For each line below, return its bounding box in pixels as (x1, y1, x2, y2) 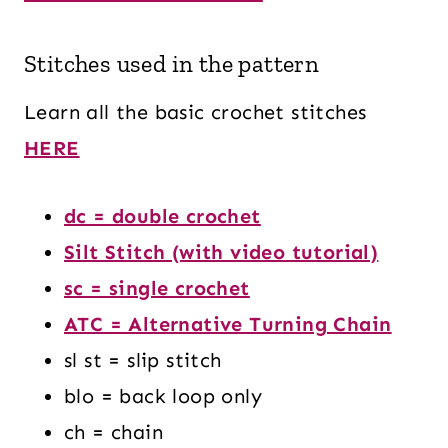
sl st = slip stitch (64, 347, 222, 372)
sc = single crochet (64, 275, 250, 300)
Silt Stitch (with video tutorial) (64, 239, 379, 264)
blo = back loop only (64, 383, 262, 408)
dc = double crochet (64, 203, 261, 228)
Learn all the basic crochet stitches (24, 99, 367, 124)
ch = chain (64, 419, 163, 444)
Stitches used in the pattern (24, 48, 320, 78)
